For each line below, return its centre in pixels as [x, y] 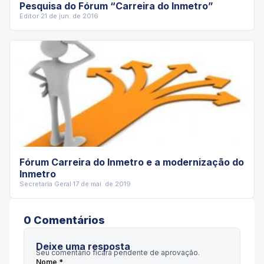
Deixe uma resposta [83, 246]
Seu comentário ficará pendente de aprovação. [118, 252]
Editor [29, 16]
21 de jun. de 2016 [70, 16]
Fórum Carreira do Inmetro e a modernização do [132, 162]
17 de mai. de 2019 [102, 184]
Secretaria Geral [45, 184]
